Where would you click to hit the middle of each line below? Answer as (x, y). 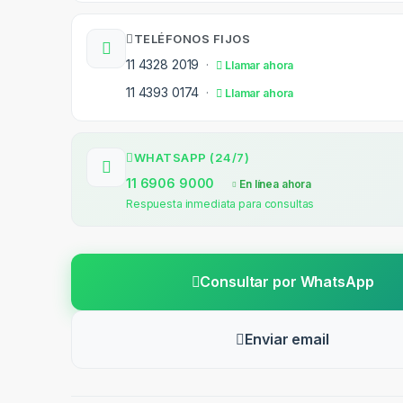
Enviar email (287, 340)
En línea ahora (274, 184)
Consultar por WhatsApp (287, 282)
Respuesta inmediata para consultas (220, 204)
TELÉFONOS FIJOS (192, 39)
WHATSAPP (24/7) (191, 158)
